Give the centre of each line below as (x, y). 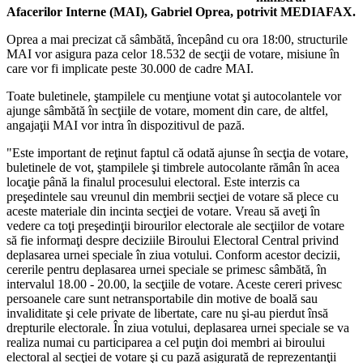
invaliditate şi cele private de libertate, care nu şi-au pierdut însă (167, 313)
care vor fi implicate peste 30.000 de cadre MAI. (130, 68)
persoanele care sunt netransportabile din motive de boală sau (162, 298)
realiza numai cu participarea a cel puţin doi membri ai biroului (166, 342)
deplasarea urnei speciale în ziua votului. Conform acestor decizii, (173, 254)
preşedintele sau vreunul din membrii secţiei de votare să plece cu (173, 196)
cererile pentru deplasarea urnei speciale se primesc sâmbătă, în (167, 269)
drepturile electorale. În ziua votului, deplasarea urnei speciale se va (178, 327)
